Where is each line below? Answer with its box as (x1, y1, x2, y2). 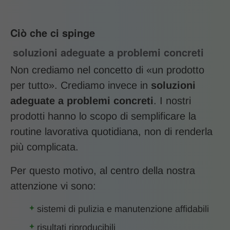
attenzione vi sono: (10, 180, 96, 191)
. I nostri (154, 94, 191, 106)
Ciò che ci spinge (10, 25, 95, 40)
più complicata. (10, 141, 79, 152)
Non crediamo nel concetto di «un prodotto (10, 64, 204, 75)
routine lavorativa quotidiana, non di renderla (10, 125, 213, 137)
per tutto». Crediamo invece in (10, 79, 151, 91)
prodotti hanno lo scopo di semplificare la (10, 110, 196, 122)
